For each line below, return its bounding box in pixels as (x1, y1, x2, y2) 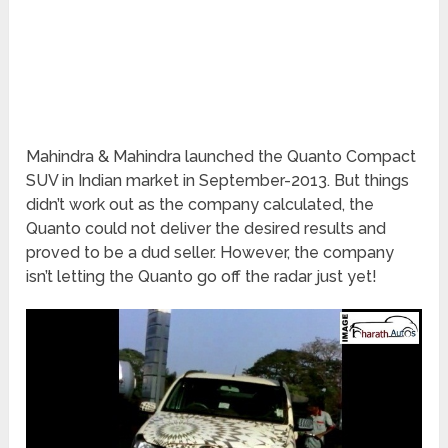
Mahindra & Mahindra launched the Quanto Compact (26, 147, 417, 167)
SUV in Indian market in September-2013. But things (26, 171, 410, 191)
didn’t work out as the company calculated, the (26, 195, 375, 215)
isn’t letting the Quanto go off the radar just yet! (26, 267, 378, 287)
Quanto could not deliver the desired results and (26, 219, 387, 239)
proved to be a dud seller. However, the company (26, 243, 395, 263)
